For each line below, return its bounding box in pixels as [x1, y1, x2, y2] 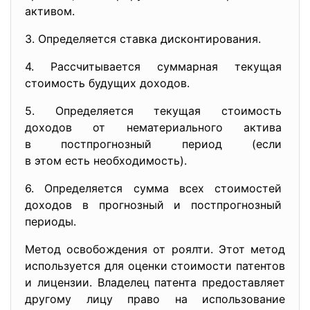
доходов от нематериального [25, 120, 244, 134]
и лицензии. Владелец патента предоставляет [25, 275, 285, 289]
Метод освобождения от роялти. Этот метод [25, 242, 285, 256]
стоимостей [215, 181, 285, 195]
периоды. [25, 215, 80, 228]
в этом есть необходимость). [25, 154, 187, 167]
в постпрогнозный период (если [25, 137, 285, 151]
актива [244, 120, 285, 134]
